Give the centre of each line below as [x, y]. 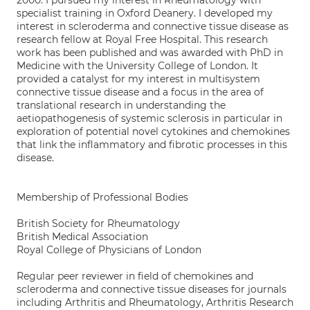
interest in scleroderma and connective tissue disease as [153, 26]
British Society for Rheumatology [98, 224]
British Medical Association [82, 237]
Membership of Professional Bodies [102, 197]
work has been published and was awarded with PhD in [150, 53]
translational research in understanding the [121, 105]
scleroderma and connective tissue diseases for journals [152, 289]
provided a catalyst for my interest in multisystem [138, 79]
